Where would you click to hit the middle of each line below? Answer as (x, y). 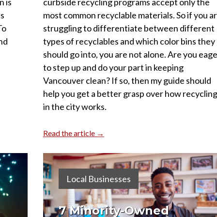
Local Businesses (98, 178)
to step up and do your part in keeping (113, 67)
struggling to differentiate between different (129, 28)
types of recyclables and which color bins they (129, 41)
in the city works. (75, 106)
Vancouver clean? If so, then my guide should (127, 80)
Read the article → (73, 133)
